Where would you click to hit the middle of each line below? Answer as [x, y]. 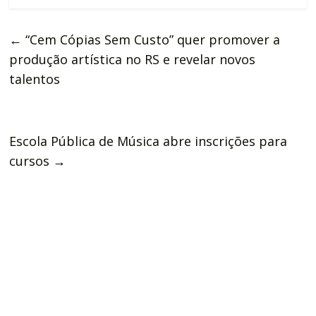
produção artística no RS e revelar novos [133, 60]
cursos [31, 161]
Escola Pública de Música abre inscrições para [148, 141]
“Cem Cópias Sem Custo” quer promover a [151, 40]
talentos [35, 79]
